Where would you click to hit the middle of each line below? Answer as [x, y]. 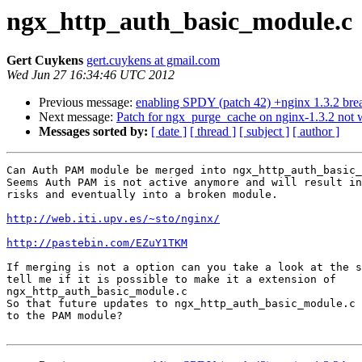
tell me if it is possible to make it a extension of [171, 280]
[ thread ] [213, 132]
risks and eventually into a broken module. [142, 195]
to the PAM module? [65, 316]
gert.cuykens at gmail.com [153, 61]
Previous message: [87, 103]
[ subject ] [264, 132]
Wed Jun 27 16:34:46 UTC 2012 [90, 75]
